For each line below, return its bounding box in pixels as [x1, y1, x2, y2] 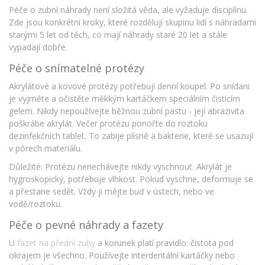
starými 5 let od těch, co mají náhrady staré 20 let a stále [9, 29, 227, 41]
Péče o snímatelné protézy [9, 61, 144, 76]
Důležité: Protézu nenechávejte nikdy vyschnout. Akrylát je [9, 161, 232, 173]
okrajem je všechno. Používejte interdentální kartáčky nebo [9, 250, 235, 261]
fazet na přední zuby [17, 237, 95, 249]
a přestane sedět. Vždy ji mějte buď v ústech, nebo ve [9, 186, 214, 198]
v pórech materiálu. [9, 143, 82, 154]
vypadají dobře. [9, 41, 67, 53]
